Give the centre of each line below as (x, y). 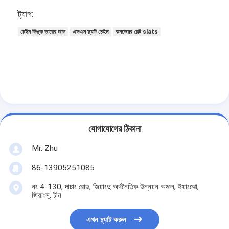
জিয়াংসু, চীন (46, 195)
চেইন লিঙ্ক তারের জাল (43, 31)
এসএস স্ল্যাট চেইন (91, 31)
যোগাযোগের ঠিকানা (114, 129)
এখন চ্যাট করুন (107, 220)
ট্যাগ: (26, 14)
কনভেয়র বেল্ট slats (137, 31)
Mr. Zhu (44, 148)
